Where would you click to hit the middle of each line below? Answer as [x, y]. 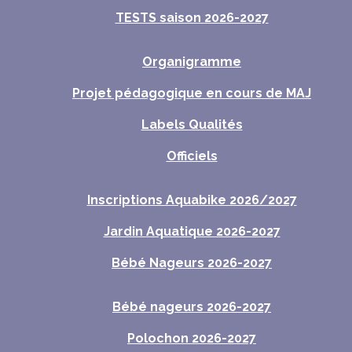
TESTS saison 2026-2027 [192, 18]
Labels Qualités [192, 125]
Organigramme [192, 62]
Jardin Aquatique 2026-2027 [192, 231]
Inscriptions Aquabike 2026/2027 [192, 200]
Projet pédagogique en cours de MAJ [192, 93]
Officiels [192, 156]
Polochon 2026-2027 [192, 338]
